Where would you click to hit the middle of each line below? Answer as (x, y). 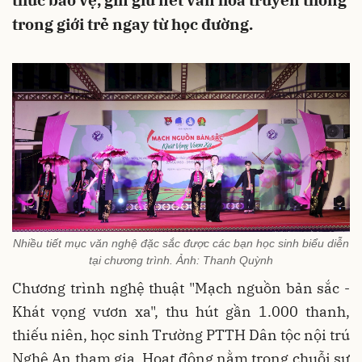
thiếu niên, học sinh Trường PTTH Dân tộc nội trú (181, 335)
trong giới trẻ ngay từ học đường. (133, 24)
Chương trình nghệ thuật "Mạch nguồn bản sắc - (181, 288)
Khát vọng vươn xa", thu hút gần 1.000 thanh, (181, 311)
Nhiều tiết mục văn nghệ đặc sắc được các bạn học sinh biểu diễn (181, 243)
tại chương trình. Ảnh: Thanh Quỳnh (181, 260)
